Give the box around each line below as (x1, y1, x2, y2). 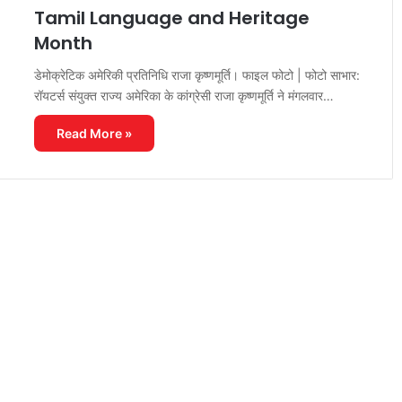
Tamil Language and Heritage (34, 5, 310, 31)
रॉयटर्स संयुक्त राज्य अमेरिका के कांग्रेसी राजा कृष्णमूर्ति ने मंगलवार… (34, 88, 335, 103)
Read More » (57, 126, 133, 141)
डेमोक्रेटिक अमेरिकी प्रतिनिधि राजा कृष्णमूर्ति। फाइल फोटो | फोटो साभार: (34, 67, 361, 83)
